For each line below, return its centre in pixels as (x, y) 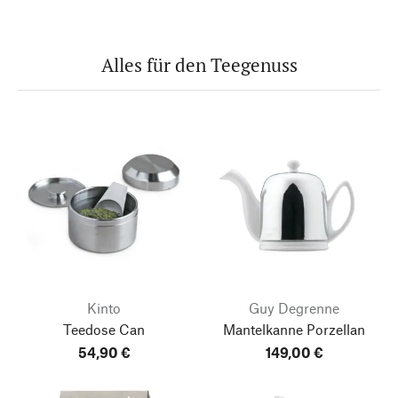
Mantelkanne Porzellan (294, 329)
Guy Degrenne (294, 307)
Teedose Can (104, 329)
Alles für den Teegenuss (199, 64)
